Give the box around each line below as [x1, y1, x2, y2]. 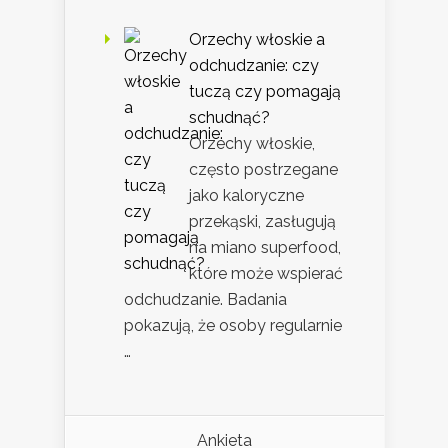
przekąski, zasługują [189, 212, 336, 232]
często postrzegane [189, 160, 338, 180]
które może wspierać [189, 264, 343, 284]
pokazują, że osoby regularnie [124, 316, 342, 336]
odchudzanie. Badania [124, 290, 287, 310]
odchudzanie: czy [189, 56, 319, 76]
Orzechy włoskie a [189, 30, 325, 50]
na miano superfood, [189, 238, 341, 258]
